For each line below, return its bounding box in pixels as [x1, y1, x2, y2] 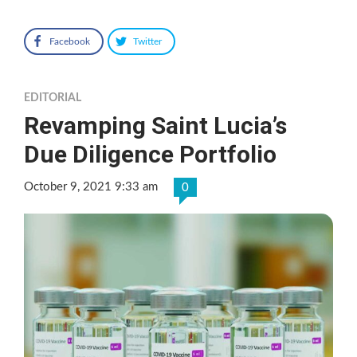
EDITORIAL [24, 92, 81, 104]
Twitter [133, 36, 162, 46]
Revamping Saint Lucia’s [24, 111, 287, 139]
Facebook [49, 36, 90, 46]
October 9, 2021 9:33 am [24, 180, 158, 193]
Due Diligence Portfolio [24, 139, 277, 168]
